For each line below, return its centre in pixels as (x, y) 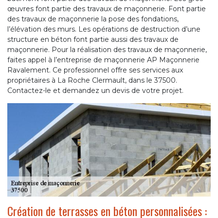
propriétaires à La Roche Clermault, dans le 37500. (92, 81)
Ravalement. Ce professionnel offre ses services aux (95, 70)
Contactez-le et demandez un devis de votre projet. (95, 91)
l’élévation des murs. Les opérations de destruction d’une (104, 29)
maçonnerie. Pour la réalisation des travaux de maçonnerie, (107, 50)
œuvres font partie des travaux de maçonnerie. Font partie (107, 9)
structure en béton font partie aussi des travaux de (93, 40)
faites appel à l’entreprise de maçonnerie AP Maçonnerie (103, 60)
